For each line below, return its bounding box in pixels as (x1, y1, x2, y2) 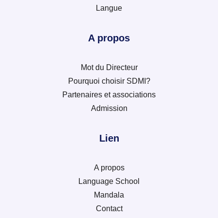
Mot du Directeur (80, 63, 138, 72)
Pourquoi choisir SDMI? (68, 77, 150, 86)
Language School (78, 177, 140, 186)
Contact (95, 204, 123, 213)
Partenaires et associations (62, 91, 156, 99)
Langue (96, 4, 122, 13)
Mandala (94, 191, 124, 200)
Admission (91, 104, 127, 113)
